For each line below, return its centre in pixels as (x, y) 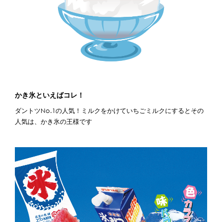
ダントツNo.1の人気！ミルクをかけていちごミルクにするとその (109, 111)
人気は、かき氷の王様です (54, 122)
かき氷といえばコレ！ (50, 95)
